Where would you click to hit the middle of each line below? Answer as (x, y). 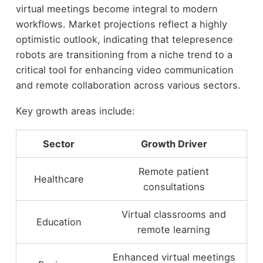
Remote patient (174, 171)
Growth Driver (174, 144)
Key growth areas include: (75, 111)
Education (59, 222)
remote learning (174, 229)
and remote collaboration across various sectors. (128, 85)
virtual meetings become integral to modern (117, 9)
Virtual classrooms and (174, 214)
